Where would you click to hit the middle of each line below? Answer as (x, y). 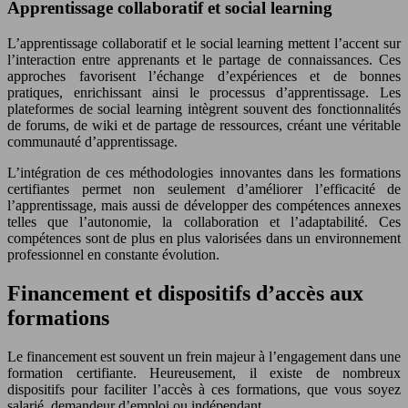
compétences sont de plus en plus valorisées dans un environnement (204, 238)
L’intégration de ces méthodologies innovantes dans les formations (204, 172)
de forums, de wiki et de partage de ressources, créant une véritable (204, 125)
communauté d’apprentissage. (92, 141)
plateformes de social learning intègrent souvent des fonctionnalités (204, 108)
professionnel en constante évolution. (113, 254)
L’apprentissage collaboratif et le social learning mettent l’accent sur (204, 43)
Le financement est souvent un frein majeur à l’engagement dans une (204, 356)
